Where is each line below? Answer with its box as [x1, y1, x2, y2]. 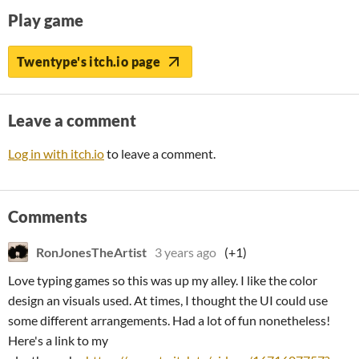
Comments [8, 207, 87, 226]
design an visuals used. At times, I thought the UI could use [8, 292, 328, 308]
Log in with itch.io [8, 146, 104, 161]
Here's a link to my [8, 333, 108, 348]
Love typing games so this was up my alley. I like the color [8, 272, 317, 288]
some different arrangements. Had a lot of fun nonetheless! [8, 313, 330, 328]
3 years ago [155, 244, 216, 260]
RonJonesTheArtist [36, 244, 147, 260]
